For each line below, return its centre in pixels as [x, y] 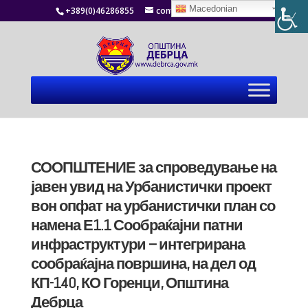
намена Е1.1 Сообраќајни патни [136, 225]
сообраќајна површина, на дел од [143, 263]
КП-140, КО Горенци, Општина [129, 283]
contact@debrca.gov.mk [204, 11]
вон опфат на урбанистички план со [153, 206]
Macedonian [212, 9]
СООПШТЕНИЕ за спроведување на [153, 167]
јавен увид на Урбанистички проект [151, 186]
